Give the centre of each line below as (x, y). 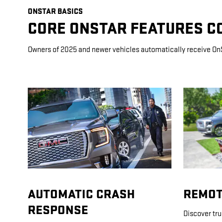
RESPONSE (58, 211)
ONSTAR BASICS (55, 11)
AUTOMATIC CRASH (81, 195)
